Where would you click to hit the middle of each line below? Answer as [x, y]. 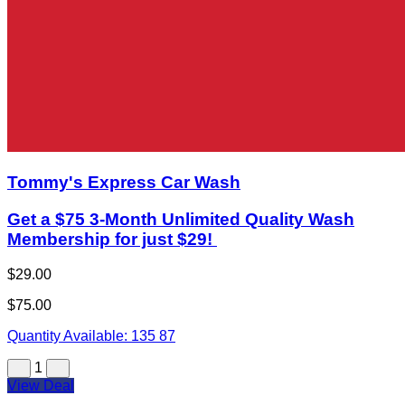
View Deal [41, 385]
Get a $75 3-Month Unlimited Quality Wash [181, 219]
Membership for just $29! [112, 239]
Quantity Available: [69, 335]
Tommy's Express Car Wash [124, 183]
